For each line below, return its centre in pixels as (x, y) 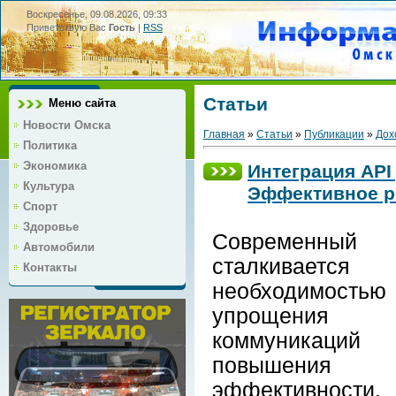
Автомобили (59, 247)
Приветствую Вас (66, 27)
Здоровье (51, 226)
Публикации (334, 135)
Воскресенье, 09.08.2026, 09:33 (97, 14)
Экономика (55, 165)
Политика (50, 145)
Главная (224, 135)
